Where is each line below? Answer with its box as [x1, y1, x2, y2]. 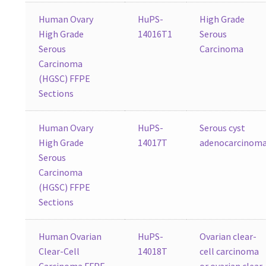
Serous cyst [199, 121, 246, 134]
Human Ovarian [39, 230, 102, 242]
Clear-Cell [39, 245, 80, 257]
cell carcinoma [199, 245, 259, 257]
